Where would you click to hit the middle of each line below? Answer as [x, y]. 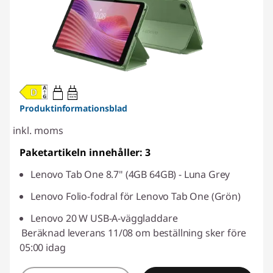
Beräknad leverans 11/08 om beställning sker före [134, 233]
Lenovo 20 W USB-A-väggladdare [104, 218]
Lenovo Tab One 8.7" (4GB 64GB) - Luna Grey [130, 175]
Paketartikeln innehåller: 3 [85, 153]
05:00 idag [43, 248]
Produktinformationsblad [73, 108]
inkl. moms [38, 131]
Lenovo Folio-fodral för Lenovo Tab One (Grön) [136, 197]
